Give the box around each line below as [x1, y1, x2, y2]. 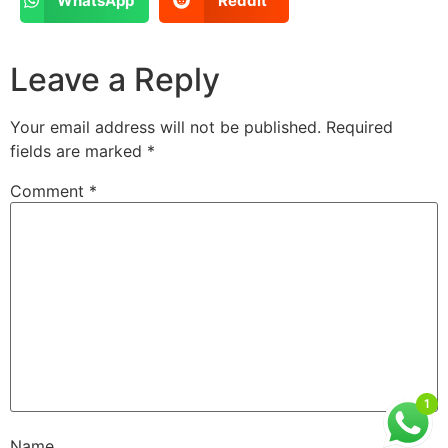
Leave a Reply [10, 60, 220, 100]
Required [326, 117, 393, 138]
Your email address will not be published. [10, 117, 321, 138]
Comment [10, 181, 89, 202]
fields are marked [10, 141, 147, 162]
